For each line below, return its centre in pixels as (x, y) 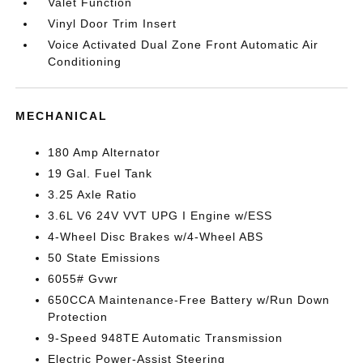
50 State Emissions (105, 258)
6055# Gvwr (83, 279)
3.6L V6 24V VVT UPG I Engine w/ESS (160, 216)
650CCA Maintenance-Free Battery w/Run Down (189, 300)
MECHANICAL (62, 116)
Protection (78, 317)
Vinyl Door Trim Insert (113, 23)
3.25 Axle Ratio (93, 194)
